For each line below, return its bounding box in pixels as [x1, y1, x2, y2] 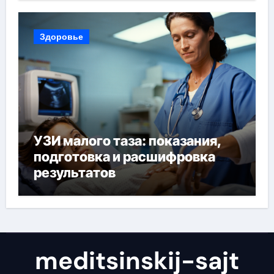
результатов [33, 164, 116, 180]
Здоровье [39, 31, 83, 42]
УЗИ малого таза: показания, [33, 132, 222, 149]
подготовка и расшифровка [33, 148, 215, 165]
